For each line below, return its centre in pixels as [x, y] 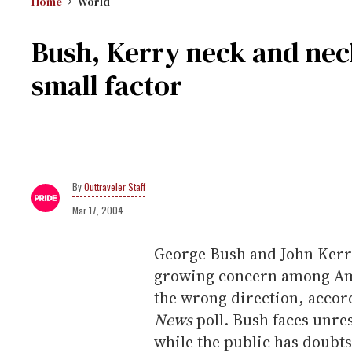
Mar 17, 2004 [98, 210]
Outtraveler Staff [115, 187]
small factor [107, 85]
